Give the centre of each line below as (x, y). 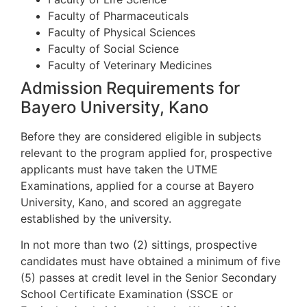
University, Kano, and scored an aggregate (131, 202)
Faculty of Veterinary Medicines (130, 65)
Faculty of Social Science (113, 48)
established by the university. (96, 218)
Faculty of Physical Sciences (122, 32)
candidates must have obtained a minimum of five (150, 261)
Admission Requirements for (130, 88)
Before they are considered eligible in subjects (141, 136)
